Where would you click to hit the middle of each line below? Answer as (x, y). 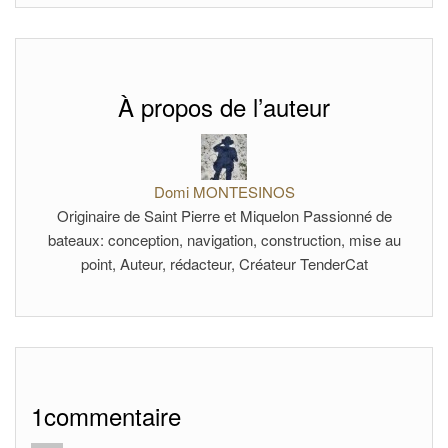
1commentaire (106, 415)
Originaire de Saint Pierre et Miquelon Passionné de (224, 215)
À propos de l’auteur (224, 106)
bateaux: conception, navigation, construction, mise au (224, 239)
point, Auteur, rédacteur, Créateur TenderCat (224, 263)
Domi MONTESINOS (224, 191)
